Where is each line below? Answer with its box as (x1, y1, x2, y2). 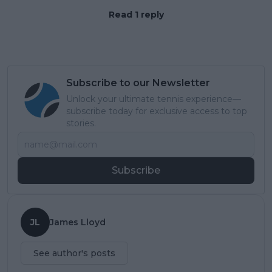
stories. (66, 117, 96, 129)
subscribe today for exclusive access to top (66, 105, 247, 117)
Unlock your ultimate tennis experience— (66, 93, 241, 104)
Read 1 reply (108, 8, 164, 20)
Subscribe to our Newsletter (66, 76, 210, 89)
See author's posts (33, 247, 115, 259)
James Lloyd (50, 216, 106, 228)
